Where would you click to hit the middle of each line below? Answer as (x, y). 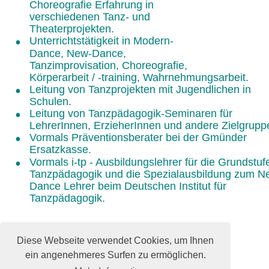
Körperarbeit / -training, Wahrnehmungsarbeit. (139, 77)
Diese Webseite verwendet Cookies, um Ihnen (115, 240)
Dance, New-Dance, (79, 53)
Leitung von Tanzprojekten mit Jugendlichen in (141, 89)
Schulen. (52, 102)
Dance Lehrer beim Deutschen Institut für (129, 186)
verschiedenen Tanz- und (91, 17)
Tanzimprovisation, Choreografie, (110, 65)
